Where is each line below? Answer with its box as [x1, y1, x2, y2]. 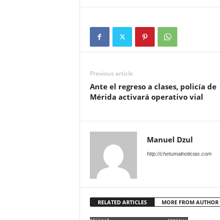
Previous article [89, 69, 133, 78]
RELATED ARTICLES [97, 198, 147, 206]
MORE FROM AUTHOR [161, 198, 219, 206]
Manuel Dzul [146, 135, 193, 144]
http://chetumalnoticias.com [146, 151, 212, 157]
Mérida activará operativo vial [89, 92, 203, 102]
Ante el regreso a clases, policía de [89, 82, 217, 91]
